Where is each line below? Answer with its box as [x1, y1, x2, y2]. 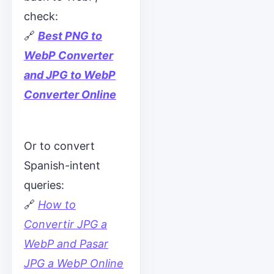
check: [23, 10, 58, 23]
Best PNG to [37, 29, 102, 42]
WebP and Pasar [23, 237, 108, 250]
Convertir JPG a [23, 218, 107, 231]
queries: [23, 179, 64, 191]
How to [37, 198, 76, 211]
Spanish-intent [23, 159, 100, 172]
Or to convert [23, 139, 95, 152]
